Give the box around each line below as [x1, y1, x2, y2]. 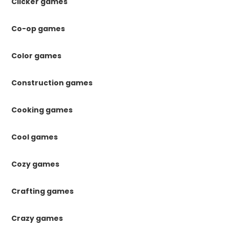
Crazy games [11, 213, 63, 224]
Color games [11, 51, 62, 61]
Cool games [11, 132, 58, 143]
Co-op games [11, 24, 65, 34]
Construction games [11, 78, 93, 88]
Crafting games [11, 186, 74, 197]
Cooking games [11, 105, 73, 116]
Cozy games [11, 159, 60, 170]
